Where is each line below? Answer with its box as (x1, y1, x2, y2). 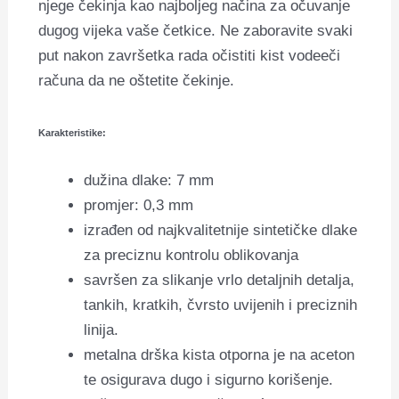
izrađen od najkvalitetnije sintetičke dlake (84, 222, 358, 240)
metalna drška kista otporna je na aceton (84, 346, 355, 364)
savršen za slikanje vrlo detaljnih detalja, (84, 272, 355, 289)
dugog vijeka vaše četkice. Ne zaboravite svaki (38, 22, 354, 40)
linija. (84, 322, 119, 339)
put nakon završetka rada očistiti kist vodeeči (38, 47, 341, 65)
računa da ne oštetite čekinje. (38, 72, 235, 90)
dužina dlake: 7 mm (84, 172, 215, 190)
